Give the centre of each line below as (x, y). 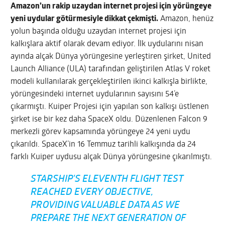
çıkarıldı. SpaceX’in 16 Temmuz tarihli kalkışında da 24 (103, 144)
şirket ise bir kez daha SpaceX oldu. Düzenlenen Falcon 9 (109, 119)
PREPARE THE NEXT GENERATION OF (108, 219)
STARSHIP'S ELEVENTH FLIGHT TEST (107, 180)
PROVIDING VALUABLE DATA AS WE (105, 206)
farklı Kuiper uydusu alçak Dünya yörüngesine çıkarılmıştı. (111, 157)
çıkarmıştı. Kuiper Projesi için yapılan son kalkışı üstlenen (110, 107)
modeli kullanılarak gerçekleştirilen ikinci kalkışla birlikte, (109, 82)
